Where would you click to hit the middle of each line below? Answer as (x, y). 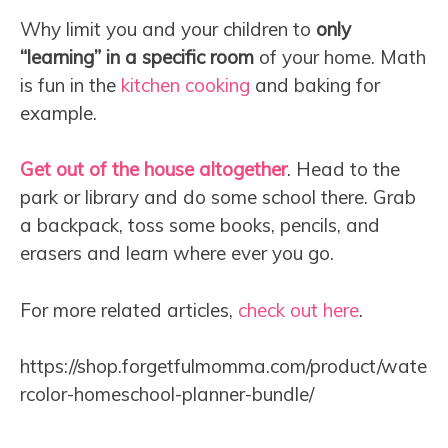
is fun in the (70, 84)
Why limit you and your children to (168, 28)
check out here (298, 309)
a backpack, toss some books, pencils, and (200, 225)
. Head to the (343, 169)
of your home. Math (340, 56)
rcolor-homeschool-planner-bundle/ (167, 394)
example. (58, 112)
